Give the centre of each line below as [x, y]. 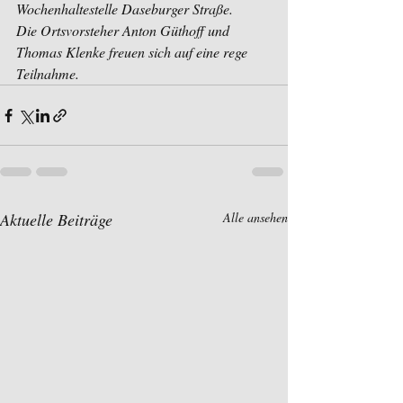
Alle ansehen [255, 218]
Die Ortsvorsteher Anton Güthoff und [125, 31]
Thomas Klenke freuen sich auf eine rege [134, 52]
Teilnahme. [48, 74]
